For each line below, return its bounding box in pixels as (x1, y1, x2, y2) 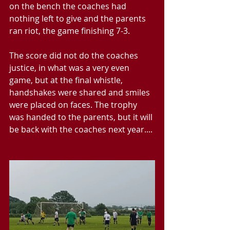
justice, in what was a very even (9, 62, 131, 73)
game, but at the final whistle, (9, 74, 125, 86)
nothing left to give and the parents (9, 13, 148, 24)
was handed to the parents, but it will (9, 111, 155, 123)
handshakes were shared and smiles (9, 87, 152, 98)
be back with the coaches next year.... (9, 124, 152, 135)
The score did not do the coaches (9, 50, 140, 61)
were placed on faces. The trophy (9, 99, 139, 110)
